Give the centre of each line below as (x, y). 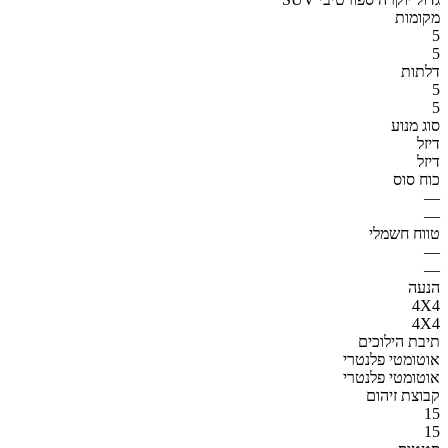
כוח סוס (416, 179)
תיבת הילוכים (399, 341)
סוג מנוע (415, 125)
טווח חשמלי (404, 233)
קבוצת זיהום (403, 395)
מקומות (417, 17)
